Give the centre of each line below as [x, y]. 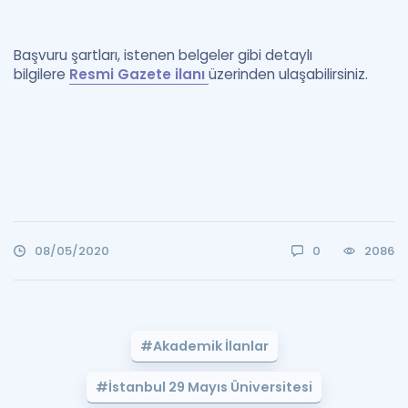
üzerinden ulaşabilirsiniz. [290, 74]
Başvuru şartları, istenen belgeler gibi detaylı [163, 55]
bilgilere [41, 74]
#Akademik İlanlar [204, 346]
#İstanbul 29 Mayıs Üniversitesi [204, 387]
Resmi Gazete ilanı [139, 74]
